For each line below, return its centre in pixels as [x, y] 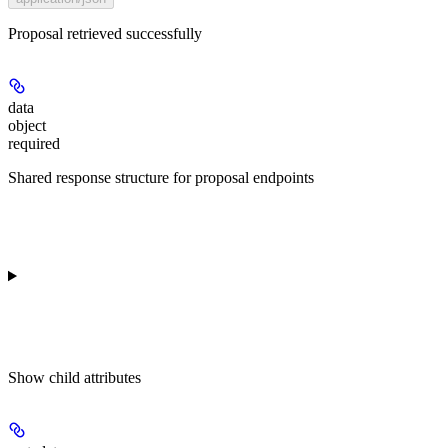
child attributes [95, 377]
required [34, 143]
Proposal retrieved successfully [105, 33]
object [27, 125]
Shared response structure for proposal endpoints [161, 177]
